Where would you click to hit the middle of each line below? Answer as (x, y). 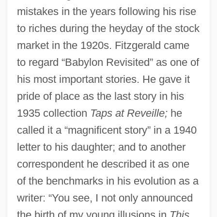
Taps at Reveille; (129, 113)
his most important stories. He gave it (103, 79)
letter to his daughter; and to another (101, 147)
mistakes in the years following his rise (106, 11)
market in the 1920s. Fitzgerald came (103, 45)
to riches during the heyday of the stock (108, 28)
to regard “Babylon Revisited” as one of (108, 62)
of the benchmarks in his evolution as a (108, 181)
